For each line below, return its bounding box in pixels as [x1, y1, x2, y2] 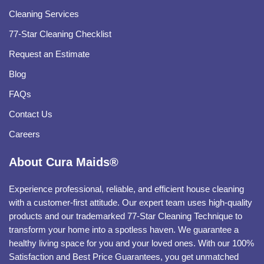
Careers [9, 129, 40, 139]
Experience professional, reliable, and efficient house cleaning [9, 184, 244, 194]
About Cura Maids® [9, 155, 118, 169]
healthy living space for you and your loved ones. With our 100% [9, 239, 254, 248]
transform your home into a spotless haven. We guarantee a [9, 225, 239, 235]
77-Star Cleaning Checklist [9, 29, 111, 39]
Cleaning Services [9, 9, 79, 19]
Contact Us [9, 109, 52, 119]
